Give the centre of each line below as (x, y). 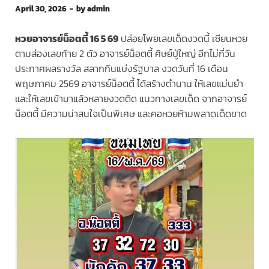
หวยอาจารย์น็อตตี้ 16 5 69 (67, 39)
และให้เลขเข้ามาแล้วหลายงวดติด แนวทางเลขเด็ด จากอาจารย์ (131, 99)
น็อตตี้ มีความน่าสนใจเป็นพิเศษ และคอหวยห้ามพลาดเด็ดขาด (131, 114)
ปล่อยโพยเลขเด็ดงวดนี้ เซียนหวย (183, 39)
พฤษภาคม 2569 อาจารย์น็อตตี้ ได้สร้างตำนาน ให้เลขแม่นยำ (129, 84)
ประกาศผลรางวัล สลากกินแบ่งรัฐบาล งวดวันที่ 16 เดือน (122, 69)
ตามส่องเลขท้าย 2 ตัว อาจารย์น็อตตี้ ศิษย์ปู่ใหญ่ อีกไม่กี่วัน (125, 54)
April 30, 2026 (41, 9)
